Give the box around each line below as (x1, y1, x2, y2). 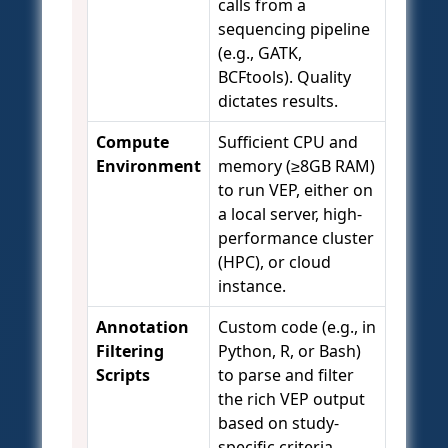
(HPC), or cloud (218, 251, 331, 274)
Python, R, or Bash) (218, 340, 361, 363)
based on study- (218, 412, 339, 435)
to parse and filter (218, 364, 354, 387)
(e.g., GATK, (218, 42, 302, 65)
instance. (218, 275, 286, 298)
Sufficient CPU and (218, 131, 358, 154)
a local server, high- (218, 203, 362, 226)
